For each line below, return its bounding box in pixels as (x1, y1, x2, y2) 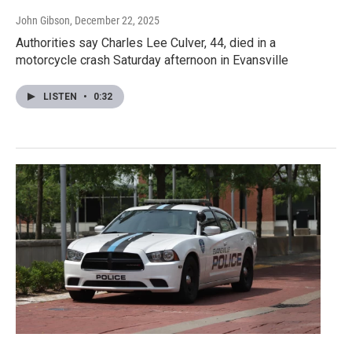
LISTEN (43, 91, 79, 103)
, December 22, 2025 (70, 14, 159, 27)
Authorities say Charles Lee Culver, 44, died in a (16, 35, 276, 51)
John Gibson (16, 14, 70, 27)
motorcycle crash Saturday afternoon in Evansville (16, 53, 288, 68)
